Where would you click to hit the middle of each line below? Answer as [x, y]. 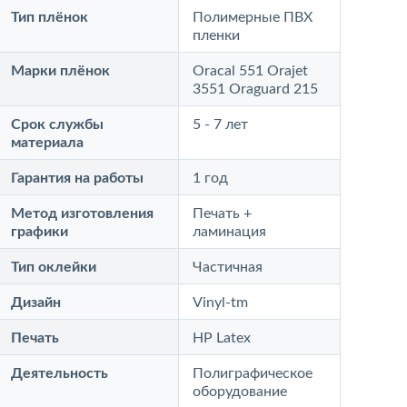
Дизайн [36, 303]
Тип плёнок [50, 17]
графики [40, 232]
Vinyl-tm [221, 303]
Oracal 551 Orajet [251, 71]
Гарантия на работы [78, 178]
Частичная [228, 267]
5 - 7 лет [221, 124]
